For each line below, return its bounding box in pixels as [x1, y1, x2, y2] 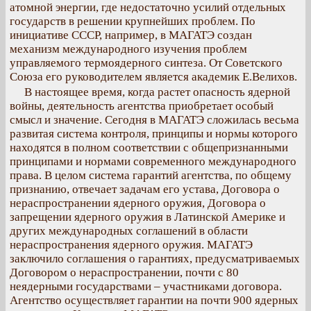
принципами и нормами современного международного [10, 155, 296, 168]
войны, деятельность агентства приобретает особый [10, 99, 274, 112]
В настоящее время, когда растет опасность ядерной [24, 85, 290, 99]
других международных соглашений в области [10, 224, 248, 237]
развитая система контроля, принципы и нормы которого [10, 127, 298, 140]
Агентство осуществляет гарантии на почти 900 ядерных [10, 294, 299, 307]
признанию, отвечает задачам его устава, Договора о [10, 183, 280, 196]
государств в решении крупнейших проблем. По [10, 15, 255, 28]
